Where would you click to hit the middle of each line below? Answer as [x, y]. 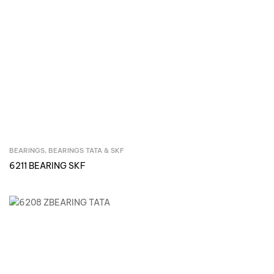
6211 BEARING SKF [47, 166]
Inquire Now [146, 152]
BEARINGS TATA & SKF [86, 151]
